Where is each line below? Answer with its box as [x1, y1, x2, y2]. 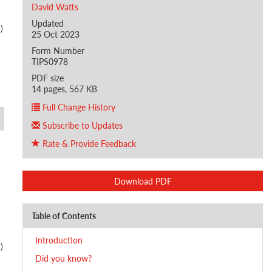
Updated [32, 17, 64, 29]
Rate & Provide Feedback [40, 137, 137, 149]
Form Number [32, 44, 85, 56]
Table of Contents [32, 209, 97, 222]
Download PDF [114, 175, 172, 187]
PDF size [32, 72, 64, 84]
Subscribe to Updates [40, 119, 123, 131]
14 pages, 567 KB [32, 83, 98, 95]
